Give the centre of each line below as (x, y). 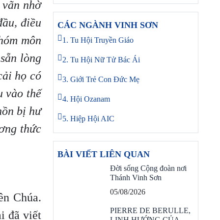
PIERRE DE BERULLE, (150, 210)
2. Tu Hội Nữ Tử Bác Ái (101, 60)
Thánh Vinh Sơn (136, 178)
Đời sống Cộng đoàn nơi (148, 168)
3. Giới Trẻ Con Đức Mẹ (101, 79)
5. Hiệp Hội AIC (88, 119)
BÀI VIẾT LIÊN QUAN (104, 154)
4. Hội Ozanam (86, 99)
